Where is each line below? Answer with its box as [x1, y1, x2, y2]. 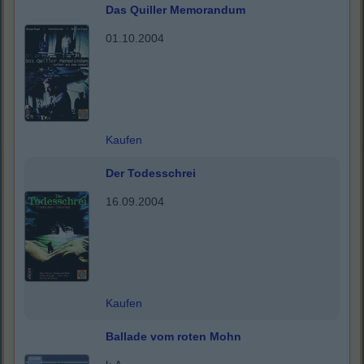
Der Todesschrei [106, 167, 196, 180]
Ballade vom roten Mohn [106, 330, 241, 344]
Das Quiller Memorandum [106, 3, 245, 17]
